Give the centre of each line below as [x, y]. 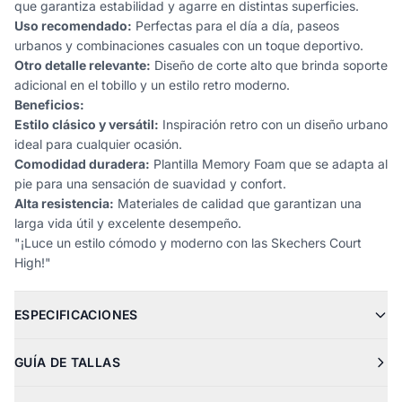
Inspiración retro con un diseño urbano [273, 124]
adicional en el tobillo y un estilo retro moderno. [152, 85]
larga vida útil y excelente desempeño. [128, 223]
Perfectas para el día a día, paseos [236, 26]
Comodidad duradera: [82, 164]
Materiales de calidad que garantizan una [238, 203]
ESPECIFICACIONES [76, 315]
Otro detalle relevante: [83, 65]
